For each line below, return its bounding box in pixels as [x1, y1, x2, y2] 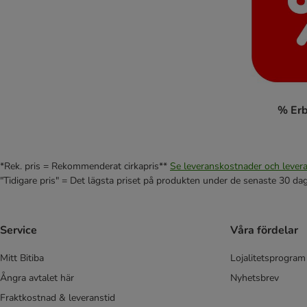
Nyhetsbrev [230, 271, 279, 284]
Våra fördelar [230, 222, 298, 238]
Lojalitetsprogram [230, 251, 306, 265]
